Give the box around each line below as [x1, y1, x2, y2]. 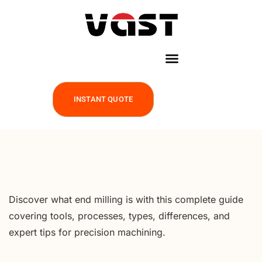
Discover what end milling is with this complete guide [9, 194, 243, 205]
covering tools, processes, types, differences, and [9, 210, 230, 222]
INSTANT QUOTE [74, 95, 133, 104]
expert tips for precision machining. [9, 226, 166, 238]
